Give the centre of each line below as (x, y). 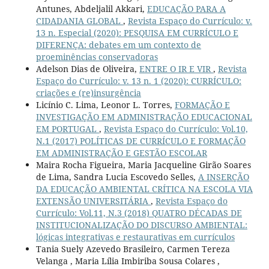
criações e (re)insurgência (88, 93)
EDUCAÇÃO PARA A (186, 9)
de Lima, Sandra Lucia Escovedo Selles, (117, 177)
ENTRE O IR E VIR (176, 69)
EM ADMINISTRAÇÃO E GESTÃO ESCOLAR (121, 153)
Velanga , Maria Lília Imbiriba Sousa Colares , (128, 261)
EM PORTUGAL (67, 129)
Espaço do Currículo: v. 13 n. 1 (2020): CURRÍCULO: (138, 81)
